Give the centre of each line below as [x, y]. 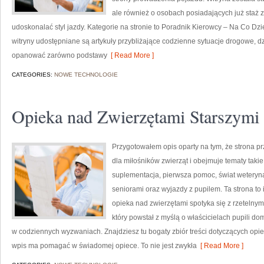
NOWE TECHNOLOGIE [86, 75]
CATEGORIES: [33, 75]
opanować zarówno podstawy [60, 55]
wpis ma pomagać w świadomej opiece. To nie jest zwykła [104, 246]
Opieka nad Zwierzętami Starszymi [136, 116]
